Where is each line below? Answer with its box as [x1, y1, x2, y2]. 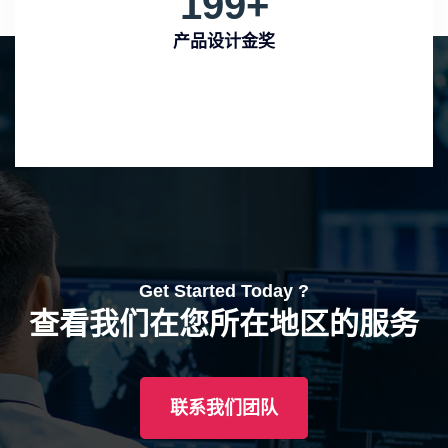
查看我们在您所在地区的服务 [29, 307, 419, 341]
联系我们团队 [170, 398, 278, 419]
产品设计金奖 [173, 32, 275, 52]
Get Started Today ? [139, 281, 309, 302]
